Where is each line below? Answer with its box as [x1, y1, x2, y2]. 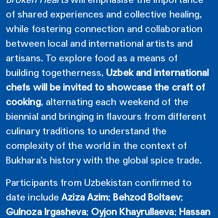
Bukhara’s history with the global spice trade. [6, 154, 202, 166]
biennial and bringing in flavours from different [6, 110, 206, 122]
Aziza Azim [61, 191, 109, 203]
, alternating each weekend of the [40, 95, 188, 108]
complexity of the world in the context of [6, 139, 187, 151]
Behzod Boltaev [113, 191, 181, 203]
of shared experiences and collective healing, [6, 8, 202, 20]
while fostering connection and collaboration [6, 22, 203, 35]
